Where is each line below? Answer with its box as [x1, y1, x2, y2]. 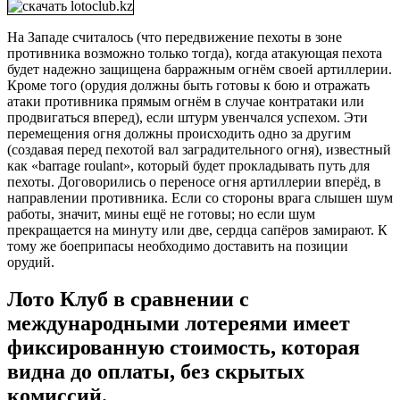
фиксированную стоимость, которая [7, 336, 360, 360]
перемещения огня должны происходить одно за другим [7, 125, 351, 141]
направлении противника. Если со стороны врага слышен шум [7, 189, 393, 205]
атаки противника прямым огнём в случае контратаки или [7, 93, 364, 109]
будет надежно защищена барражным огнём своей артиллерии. [7, 61, 392, 77]
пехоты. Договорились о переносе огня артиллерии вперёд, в [7, 173, 381, 189]
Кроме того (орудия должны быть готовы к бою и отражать [7, 77, 370, 93]
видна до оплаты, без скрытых [7, 360, 304, 384]
